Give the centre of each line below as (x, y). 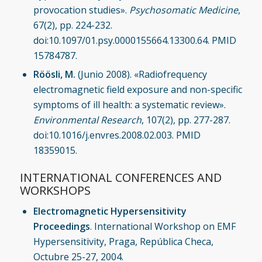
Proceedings (61, 226)
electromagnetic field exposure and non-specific (137, 89)
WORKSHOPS (55, 190)
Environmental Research (87, 120)
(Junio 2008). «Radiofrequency (141, 74)
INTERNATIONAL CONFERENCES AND (120, 177)
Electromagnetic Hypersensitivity (110, 211)
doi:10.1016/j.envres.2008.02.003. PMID (117, 135)
